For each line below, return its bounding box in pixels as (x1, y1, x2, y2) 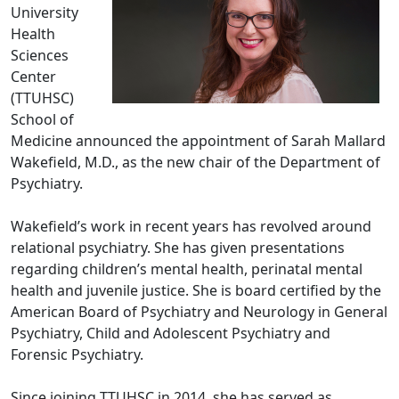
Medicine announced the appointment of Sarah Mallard (11, 130, 386, 151)
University (11, 2, 78, 22)
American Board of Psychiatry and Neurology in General (11, 301, 387, 322)
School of (11, 109, 74, 129)
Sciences (11, 45, 69, 65)
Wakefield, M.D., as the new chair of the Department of (11, 151, 380, 172)
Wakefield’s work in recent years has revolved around (11, 216, 371, 236)
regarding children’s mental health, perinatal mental (11, 258, 362, 279)
